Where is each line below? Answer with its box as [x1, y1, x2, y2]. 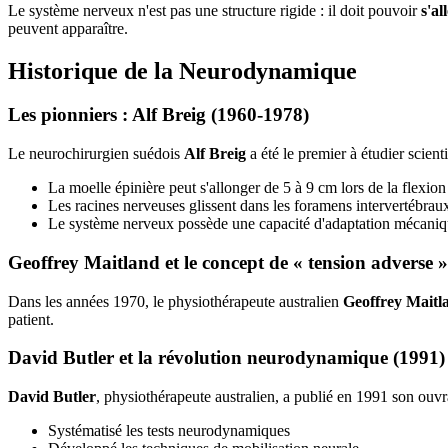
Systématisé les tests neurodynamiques [48, 422, 290, 440]
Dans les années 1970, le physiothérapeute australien [8, 292, 343, 310]
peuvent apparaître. [8, 19, 128, 37]
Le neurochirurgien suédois [8, 145, 184, 163]
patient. [8, 310, 54, 328]
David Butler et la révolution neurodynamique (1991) [8, 347, 445, 369]
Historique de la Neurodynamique [8, 57, 357, 84]
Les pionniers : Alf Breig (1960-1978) [8, 104, 309, 126]
